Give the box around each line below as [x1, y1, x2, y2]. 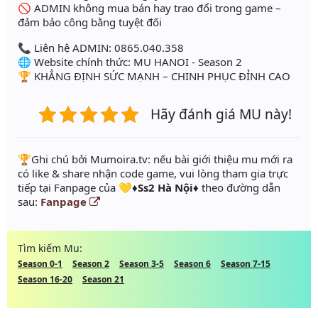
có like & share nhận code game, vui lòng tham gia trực [18, 166, 288, 181]
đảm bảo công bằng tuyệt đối [18, 15, 162, 30]
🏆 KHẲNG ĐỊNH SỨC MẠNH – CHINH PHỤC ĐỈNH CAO [18, 69, 290, 84]
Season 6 [174, 258, 211, 270]
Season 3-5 [119, 258, 164, 270]
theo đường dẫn [199, 180, 280, 195]
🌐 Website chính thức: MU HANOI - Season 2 [18, 55, 242, 70]
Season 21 [82, 273, 124, 286]
